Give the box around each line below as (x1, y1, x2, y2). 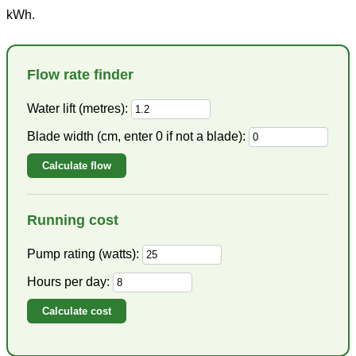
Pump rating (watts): (27, 247, 139, 261)
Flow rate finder (27, 67, 133, 83)
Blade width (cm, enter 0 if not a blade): (27, 130, 246, 144)
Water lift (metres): (27, 102, 128, 116)
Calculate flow (42, 160, 112, 172)
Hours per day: (27, 275, 110, 289)
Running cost (27, 212, 118, 229)
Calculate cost (42, 305, 112, 318)
